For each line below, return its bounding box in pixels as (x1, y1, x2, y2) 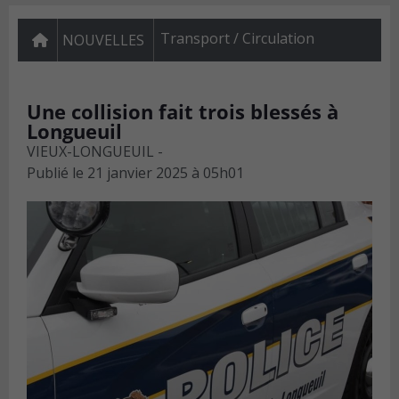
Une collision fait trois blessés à (27, 98, 338, 126)
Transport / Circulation (160, 28, 314, 49)
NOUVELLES (62, 30, 144, 51)
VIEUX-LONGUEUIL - (27, 142, 163, 162)
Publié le (27, 163, 84, 183)
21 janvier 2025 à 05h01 (87, 163, 244, 183)
